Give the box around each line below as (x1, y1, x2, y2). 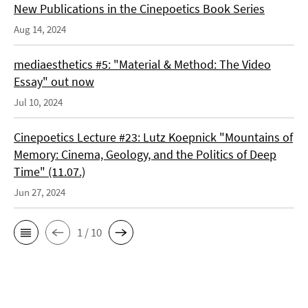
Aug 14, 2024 (14, 23, 66, 36)
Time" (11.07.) (14, 164, 85, 180)
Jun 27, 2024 (14, 186, 65, 199)
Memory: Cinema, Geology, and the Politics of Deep (14, 146, 276, 163)
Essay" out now (14, 74, 94, 90)
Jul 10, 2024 (14, 96, 63, 109)
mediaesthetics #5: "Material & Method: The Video (14, 56, 271, 73)
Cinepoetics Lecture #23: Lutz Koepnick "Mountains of (14, 129, 293, 146)
